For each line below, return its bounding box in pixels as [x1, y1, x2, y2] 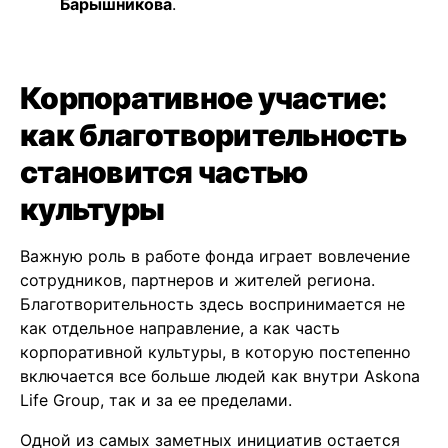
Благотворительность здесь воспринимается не [20, 294, 405, 315]
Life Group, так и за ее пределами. [20, 390, 292, 411]
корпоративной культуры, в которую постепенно [20, 342, 411, 363]
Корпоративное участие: [20, 80, 387, 117]
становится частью [20, 154, 308, 191]
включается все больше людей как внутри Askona [20, 366, 420, 387]
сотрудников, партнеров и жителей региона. [20, 270, 375, 291]
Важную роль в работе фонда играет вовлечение [20, 246, 410, 267]
